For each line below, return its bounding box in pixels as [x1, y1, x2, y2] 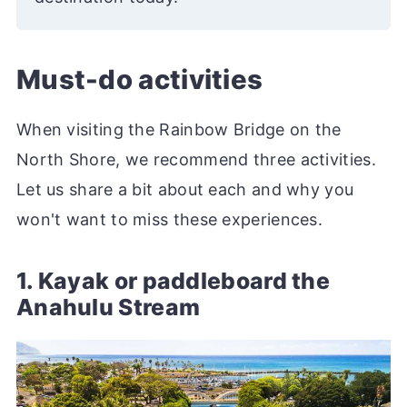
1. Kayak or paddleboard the [15, 267, 331, 295]
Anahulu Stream [15, 293, 201, 322]
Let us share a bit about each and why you [15, 180, 354, 200]
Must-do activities [15, 64, 263, 96]
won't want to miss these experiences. [15, 210, 323, 230]
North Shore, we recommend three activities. [15, 150, 376, 170]
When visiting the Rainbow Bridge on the [15, 120, 342, 140]
